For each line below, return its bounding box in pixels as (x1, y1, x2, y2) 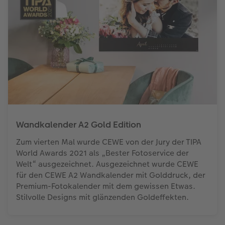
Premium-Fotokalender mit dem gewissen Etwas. (16, 180, 195, 192)
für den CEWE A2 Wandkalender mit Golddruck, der (16, 169, 205, 181)
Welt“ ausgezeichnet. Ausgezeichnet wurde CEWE (16, 158, 198, 170)
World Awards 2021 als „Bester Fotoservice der (16, 147, 189, 159)
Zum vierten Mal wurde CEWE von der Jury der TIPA (16, 136, 201, 148)
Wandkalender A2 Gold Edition (16, 119, 141, 131)
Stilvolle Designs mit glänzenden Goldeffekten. (16, 191, 189, 203)
